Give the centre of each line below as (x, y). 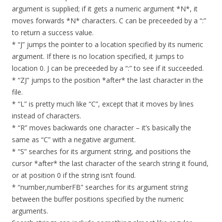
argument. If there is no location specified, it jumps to (98, 56)
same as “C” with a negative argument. (74, 140)
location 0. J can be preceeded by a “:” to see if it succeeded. (108, 68)
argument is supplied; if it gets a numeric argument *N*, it (105, 9)
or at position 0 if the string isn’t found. (74, 175)
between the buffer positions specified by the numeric (98, 199)
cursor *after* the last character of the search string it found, (110, 164)
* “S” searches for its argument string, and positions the (101, 152)
